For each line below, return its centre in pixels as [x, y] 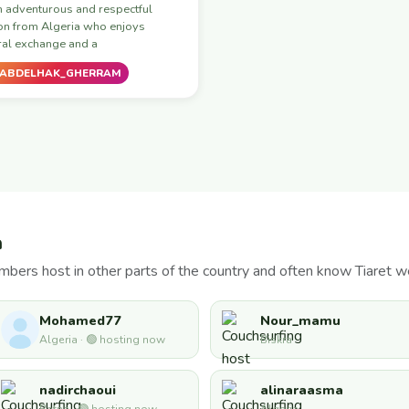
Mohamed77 [80, 321]
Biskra [276, 340]
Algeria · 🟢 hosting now [102, 340]
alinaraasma [302, 390]
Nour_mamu [300, 321]
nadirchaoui [78, 390]
